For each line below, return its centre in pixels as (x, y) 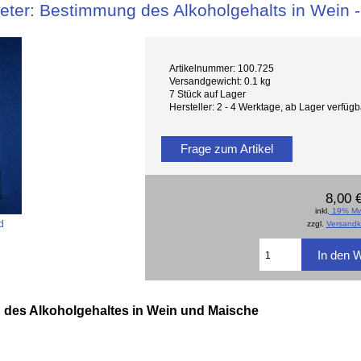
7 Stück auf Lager (208, 94)
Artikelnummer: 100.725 (222, 68)
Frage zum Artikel (227, 148)
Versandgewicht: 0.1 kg (220, 81)
